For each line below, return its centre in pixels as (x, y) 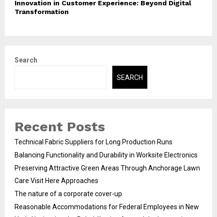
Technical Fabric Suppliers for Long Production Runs (93, 142)
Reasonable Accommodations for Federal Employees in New (107, 207)
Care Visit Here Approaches (56, 180)
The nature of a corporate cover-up (68, 194)
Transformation (42, 12)
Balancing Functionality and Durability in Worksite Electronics (106, 155)
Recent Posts (60, 126)
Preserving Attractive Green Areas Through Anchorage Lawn (107, 168)
